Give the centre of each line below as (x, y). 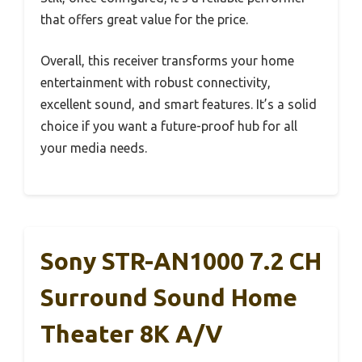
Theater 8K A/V (132, 333)
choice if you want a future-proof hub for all (169, 126)
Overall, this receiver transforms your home (167, 60)
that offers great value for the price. (144, 19)
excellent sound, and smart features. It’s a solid (179, 104)
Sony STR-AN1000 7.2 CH (181, 261)
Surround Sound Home (169, 297)
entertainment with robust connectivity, (156, 82)
